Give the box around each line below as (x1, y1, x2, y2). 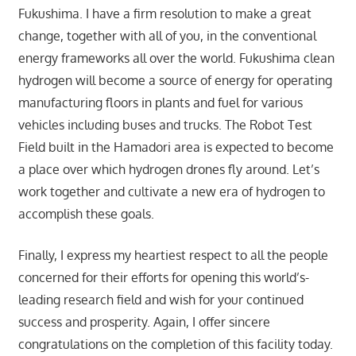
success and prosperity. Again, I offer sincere (17, 314, 270, 331)
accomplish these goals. (17, 206, 154, 222)
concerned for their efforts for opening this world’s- (17, 269, 309, 286)
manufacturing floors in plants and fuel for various (17, 95, 303, 111)
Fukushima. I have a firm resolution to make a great (17, 6, 311, 22)
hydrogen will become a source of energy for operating (17, 72, 332, 89)
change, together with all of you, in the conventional (17, 28, 316, 44)
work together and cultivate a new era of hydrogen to (17, 184, 325, 200)
